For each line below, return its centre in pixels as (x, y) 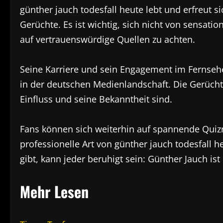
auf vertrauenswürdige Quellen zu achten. (108, 40)
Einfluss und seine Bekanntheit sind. (96, 99)
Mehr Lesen (54, 192)
